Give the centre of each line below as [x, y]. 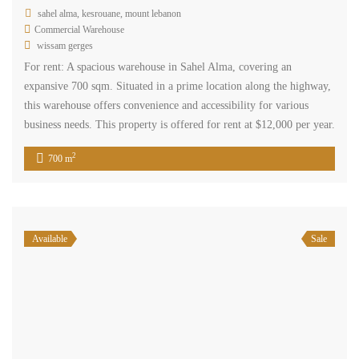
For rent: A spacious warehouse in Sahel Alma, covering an [158, 67]
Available [50, 238]
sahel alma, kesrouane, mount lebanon [109, 13]
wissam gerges [65, 45]
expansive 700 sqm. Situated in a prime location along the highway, [177, 86]
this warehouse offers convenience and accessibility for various [166, 105]
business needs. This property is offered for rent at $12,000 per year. [179, 124]
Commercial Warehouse [79, 29]
